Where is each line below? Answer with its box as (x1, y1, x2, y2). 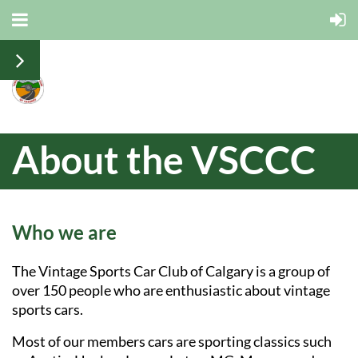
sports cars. (12, 300, 83, 318)
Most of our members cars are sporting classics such (12, 332, 332, 350)
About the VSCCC (12, 136, 316, 182)
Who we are (12, 220, 117, 244)
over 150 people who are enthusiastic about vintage (12, 280, 330, 299)
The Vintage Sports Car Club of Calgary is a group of (12, 261, 330, 280)
